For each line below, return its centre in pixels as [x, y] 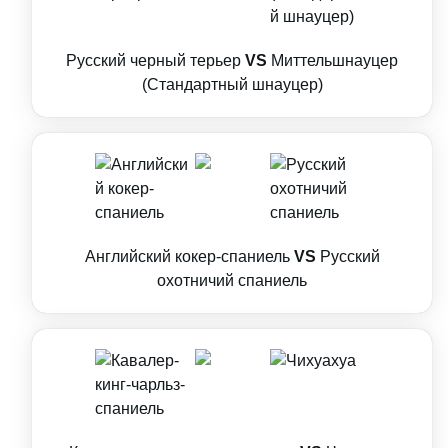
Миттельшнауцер [334, 60]
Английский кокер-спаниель [187, 256]
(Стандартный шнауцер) [232, 84]
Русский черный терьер [153, 60]
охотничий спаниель [232, 280]
